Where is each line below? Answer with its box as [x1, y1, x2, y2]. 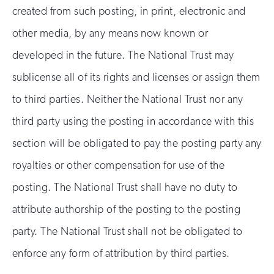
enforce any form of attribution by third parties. [12, 246, 230, 260]
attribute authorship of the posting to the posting [12, 202, 241, 216]
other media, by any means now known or [12, 26, 209, 40]
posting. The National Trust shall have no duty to [12, 180, 238, 194]
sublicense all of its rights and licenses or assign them [12, 70, 261, 84]
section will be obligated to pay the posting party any [12, 136, 262, 150]
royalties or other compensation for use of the [12, 158, 225, 172]
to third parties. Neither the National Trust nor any [12, 92, 243, 106]
